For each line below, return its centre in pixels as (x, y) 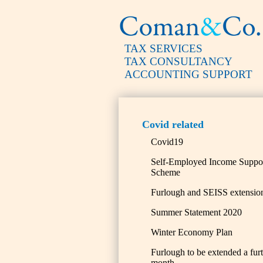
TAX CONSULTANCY (178, 61)
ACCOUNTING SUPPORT (188, 74)
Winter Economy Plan (192, 232)
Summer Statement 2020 (196, 212)
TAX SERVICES (163, 48)
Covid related (173, 124)
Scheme (166, 172)
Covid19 (167, 142)
